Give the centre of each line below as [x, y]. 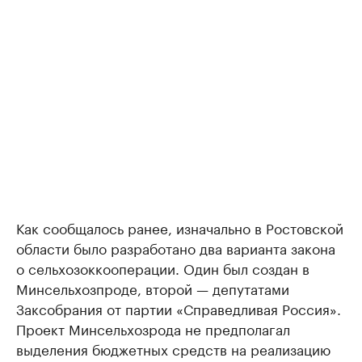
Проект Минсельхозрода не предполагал [153, 328]
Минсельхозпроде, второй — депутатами [153, 288]
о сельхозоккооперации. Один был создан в [163, 268]
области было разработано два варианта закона [176, 248]
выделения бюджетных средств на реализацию [173, 349]
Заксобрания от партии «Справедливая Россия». [179, 308]
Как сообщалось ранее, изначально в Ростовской [180, 227]
